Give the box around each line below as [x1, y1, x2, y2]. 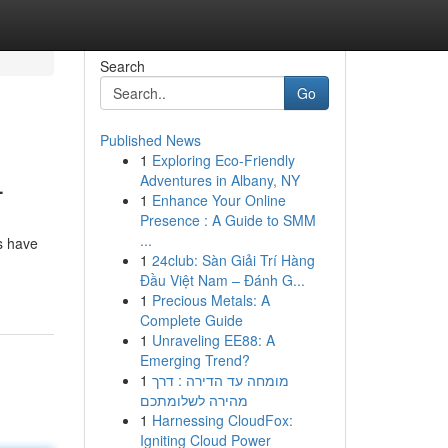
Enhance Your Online [151, 190, 286, 210]
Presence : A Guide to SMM [139, 210, 316, 230]
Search [99, 56, 145, 76]
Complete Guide [139, 310, 243, 330]
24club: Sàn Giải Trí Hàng [151, 250, 315, 270]
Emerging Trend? [139, 350, 250, 370]
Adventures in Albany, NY [139, 170, 300, 190]
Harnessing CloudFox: [151, 410, 293, 430]
